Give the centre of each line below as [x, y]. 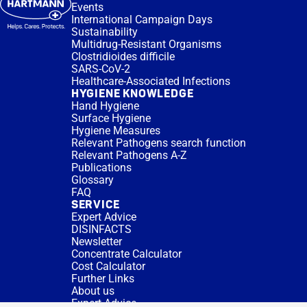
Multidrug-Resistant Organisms [146, 44]
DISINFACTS [101, 229]
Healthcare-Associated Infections [150, 81]
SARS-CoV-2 [100, 69]
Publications [101, 168]
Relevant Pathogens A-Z [129, 155]
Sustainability [104, 32]
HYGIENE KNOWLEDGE [132, 94]
